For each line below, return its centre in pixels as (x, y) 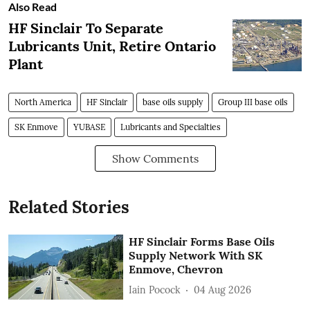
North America (43, 102)
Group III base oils (253, 102)
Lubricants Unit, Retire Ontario (112, 46)
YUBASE (89, 127)
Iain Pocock (155, 290)
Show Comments (155, 159)
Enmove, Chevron (176, 270)
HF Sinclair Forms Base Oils (202, 242)
